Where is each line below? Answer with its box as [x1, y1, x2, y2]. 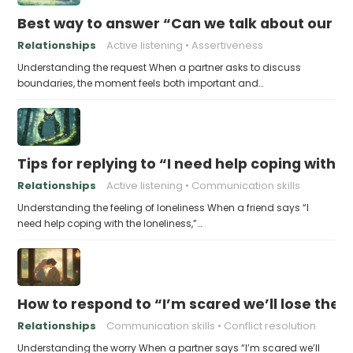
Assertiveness [191, 37, 264, 53]
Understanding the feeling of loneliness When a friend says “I [17, 200, 310, 214]
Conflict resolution [224, 318, 317, 333]
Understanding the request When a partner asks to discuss [17, 60, 302, 74]
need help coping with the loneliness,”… [17, 216, 203, 230]
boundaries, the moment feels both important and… [17, 76, 264, 90]
